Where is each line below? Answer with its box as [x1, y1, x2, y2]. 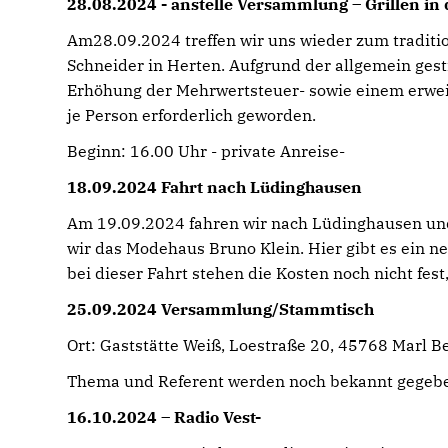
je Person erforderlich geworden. [67, 105, 317, 125]
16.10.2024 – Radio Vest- [67, 407, 262, 427]
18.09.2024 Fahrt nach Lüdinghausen [67, 177, 363, 197]
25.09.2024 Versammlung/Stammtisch [67, 299, 375, 319]
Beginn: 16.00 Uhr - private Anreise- [67, 141, 346, 161]
